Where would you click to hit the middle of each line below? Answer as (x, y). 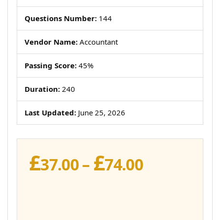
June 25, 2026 (101, 112)
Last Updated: (50, 112)
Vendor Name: (51, 42)
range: (167, 177)
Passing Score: (51, 65)
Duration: (42, 89)
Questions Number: (61, 18)
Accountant (98, 42)
